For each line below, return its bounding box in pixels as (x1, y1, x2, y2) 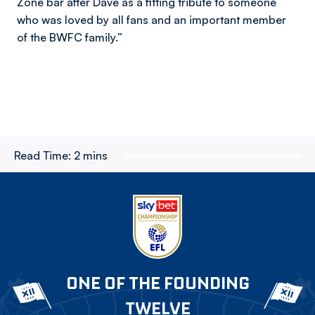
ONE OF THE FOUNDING (65, 272, 250, 294)
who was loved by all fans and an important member (17, 13, 286, 27)
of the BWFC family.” (17, 30, 122, 44)
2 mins (74, 148, 108, 162)
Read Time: (14, 148, 71, 162)
